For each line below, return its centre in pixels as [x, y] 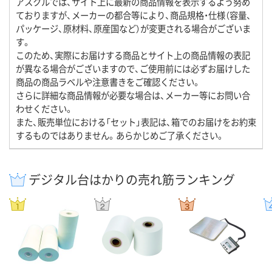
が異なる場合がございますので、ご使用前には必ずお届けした [133, 69]
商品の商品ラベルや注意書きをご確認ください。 [108, 82]
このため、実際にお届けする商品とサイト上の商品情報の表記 [133, 55]
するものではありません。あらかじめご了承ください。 [120, 135]
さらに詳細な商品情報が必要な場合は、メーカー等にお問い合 [133, 95]
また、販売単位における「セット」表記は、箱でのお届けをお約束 [136, 122]
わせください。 [45, 109]
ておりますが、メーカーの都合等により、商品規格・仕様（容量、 [134, 15]
